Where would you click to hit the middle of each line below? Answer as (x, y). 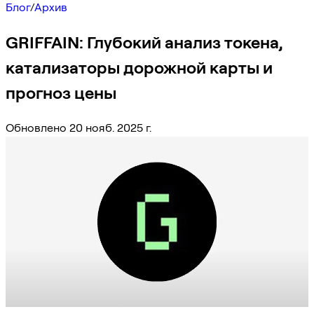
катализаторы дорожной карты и (139, 67)
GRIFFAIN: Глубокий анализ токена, (144, 42)
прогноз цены (61, 93)
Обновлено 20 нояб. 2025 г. (78, 128)
